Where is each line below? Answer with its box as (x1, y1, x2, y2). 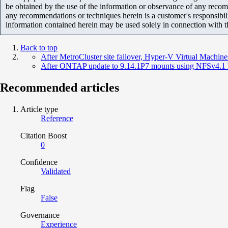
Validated (41, 166, 71, 176)
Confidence (20, 157, 58, 166)
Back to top (20, 43, 58, 52)
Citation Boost (20, 131, 67, 140)
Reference (41, 113, 73, 123)
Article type (20, 104, 58, 113)
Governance (20, 210, 60, 219)
